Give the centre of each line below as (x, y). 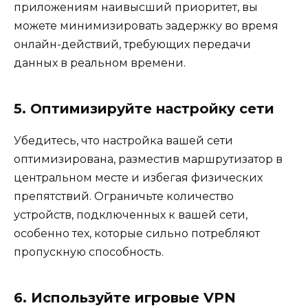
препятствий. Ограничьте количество (124, 197)
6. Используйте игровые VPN (125, 298)
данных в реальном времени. (100, 63)
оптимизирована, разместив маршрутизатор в (148, 159)
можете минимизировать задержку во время (146, 26)
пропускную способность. (89, 252)
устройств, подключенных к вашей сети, (131, 215)
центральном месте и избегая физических (138, 178)
